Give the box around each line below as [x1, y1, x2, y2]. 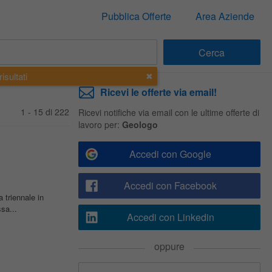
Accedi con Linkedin [126, 210, 214, 224]
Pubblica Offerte [101, 9, 171, 23]
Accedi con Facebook [124, 178, 217, 192]
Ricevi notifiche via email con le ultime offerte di [78, 106, 259, 118]
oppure [154, 239, 185, 253]
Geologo [121, 118, 158, 131]
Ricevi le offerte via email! [100, 85, 217, 99]
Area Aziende [195, 9, 254, 23]
